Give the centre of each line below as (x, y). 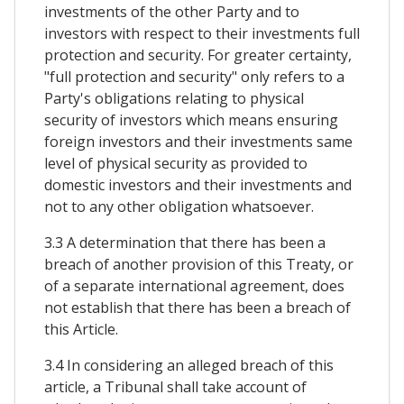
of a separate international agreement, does (194, 285)
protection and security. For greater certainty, (198, 55)
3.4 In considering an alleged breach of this (189, 365)
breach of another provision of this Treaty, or (199, 264)
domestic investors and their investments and (198, 184)
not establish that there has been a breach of (197, 307)
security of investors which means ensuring (191, 119)
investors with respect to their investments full (202, 33)
